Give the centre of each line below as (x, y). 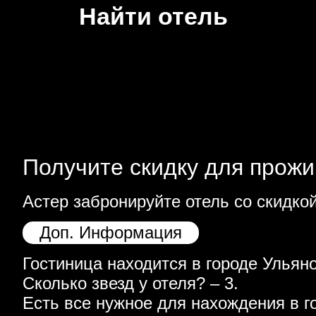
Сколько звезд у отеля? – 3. (130, 284)
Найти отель (153, 16)
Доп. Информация (110, 232)
